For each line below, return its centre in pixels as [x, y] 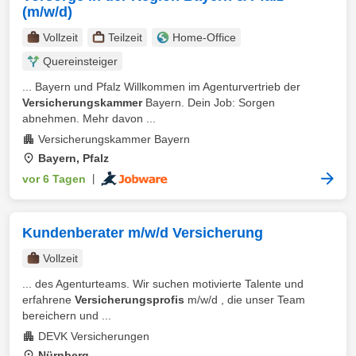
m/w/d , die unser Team [245, 300]
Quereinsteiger [80, 61]
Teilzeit [125, 37]
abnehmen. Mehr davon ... [89, 118]
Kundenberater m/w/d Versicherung [143, 233]
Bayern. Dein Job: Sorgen [209, 103]
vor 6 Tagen [54, 179]
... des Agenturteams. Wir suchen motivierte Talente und [163, 284]
